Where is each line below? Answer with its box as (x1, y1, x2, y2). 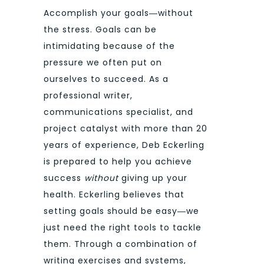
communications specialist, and (44, 105, 193, 118)
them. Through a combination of (44, 237, 197, 250)
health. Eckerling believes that (44, 188, 184, 200)
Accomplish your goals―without (44, 6, 193, 19)
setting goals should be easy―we (44, 204, 199, 217)
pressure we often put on (44, 56, 162, 68)
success (44, 171, 84, 184)
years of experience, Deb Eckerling (44, 138, 204, 151)
